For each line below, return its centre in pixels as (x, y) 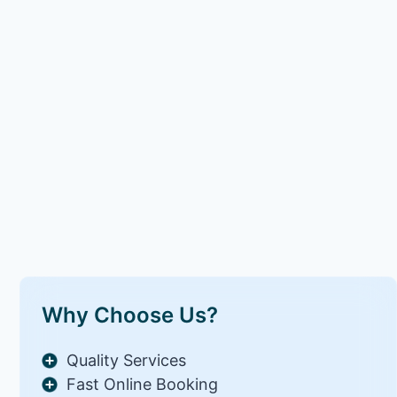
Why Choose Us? (130, 315)
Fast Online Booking (143, 384)
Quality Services (127, 360)
